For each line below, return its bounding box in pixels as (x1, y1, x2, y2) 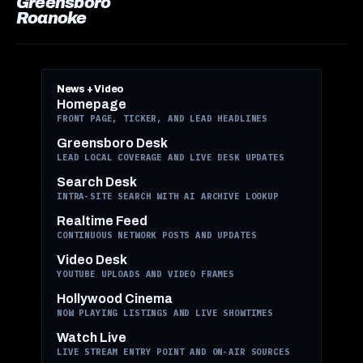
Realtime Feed (56, 213, 147, 228)
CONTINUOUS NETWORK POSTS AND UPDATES (56, 228, 257, 241)
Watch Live (56, 330, 126, 344)
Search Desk (56, 174, 137, 189)
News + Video (56, 83, 125, 95)
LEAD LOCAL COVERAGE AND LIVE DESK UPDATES (56, 151, 284, 163)
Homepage (56, 96, 126, 111)
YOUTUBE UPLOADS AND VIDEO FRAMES (56, 267, 235, 280)
